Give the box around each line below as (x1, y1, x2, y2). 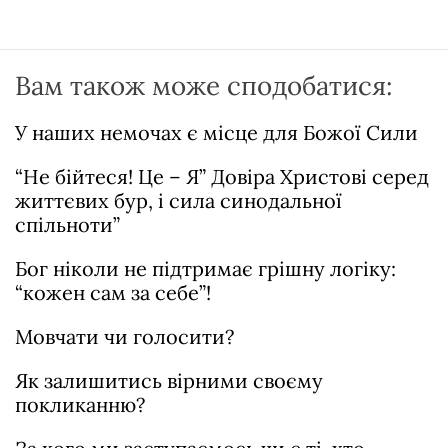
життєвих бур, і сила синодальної (15, 188, 342, 213)
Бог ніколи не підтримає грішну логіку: (15, 256, 396, 281)
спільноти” (15, 212, 120, 237)
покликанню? (15, 392, 145, 417)
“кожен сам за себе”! (15, 280, 211, 305)
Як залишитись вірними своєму (15, 368, 323, 393)
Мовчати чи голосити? (15, 324, 234, 349)
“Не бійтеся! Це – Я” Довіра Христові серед (15, 164, 429, 189)
